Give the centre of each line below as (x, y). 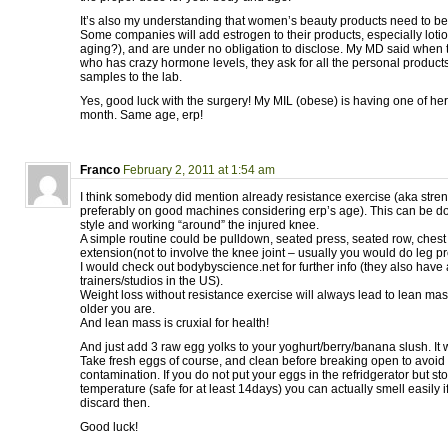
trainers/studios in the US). (151, 281)
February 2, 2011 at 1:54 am (199, 170)
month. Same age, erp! (141, 115)
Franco (100, 170)
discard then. (115, 403)
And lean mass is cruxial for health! (174, 323)
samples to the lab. (131, 77)
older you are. (117, 309)
